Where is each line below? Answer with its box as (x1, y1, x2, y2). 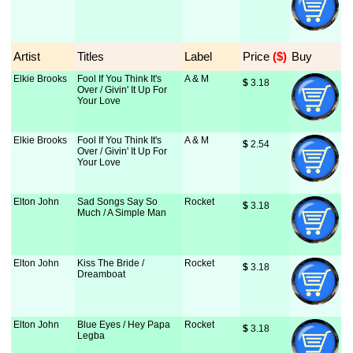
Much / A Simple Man (77, 207, 167, 218)
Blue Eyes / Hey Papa (77, 319, 171, 330)
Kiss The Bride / (77, 258, 145, 269)
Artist (13, 50, 41, 63)
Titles (77, 50, 105, 63)
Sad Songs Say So (77, 196, 158, 207)
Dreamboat (77, 269, 126, 280)
